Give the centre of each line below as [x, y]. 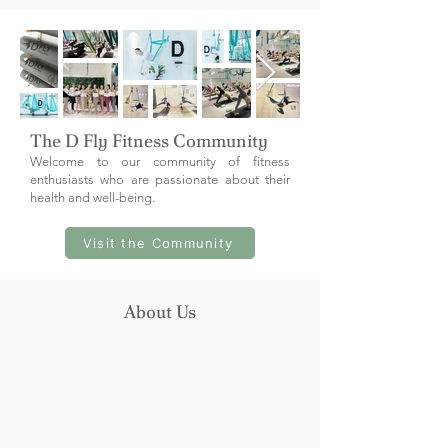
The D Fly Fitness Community [149, 141]
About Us [160, 312]
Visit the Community [158, 243]
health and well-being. [92, 198]
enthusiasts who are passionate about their [160, 180]
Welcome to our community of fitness [160, 162]
